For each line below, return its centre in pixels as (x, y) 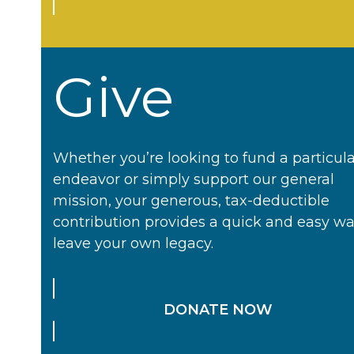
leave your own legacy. (134, 243)
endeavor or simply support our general (194, 179)
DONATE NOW (218, 309)
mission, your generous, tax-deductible (192, 200)
